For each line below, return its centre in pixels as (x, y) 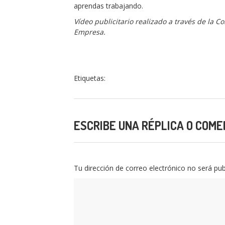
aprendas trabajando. (108, 6)
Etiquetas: (90, 78)
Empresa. (90, 32)
